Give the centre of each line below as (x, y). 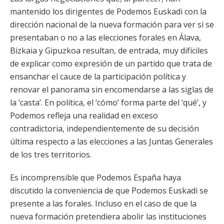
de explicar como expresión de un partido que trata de (111, 63)
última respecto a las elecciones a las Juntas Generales (111, 141)
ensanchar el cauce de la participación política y (98, 76)
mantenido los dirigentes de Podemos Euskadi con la (108, 11)
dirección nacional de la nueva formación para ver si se (112, 24)
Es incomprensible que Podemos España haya (95, 177)
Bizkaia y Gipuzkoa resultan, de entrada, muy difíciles (109, 50)
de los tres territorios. (51, 154)
